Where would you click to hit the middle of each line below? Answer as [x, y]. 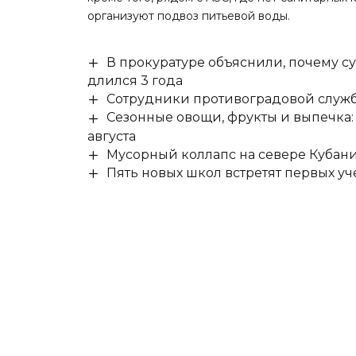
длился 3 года [135, 81]
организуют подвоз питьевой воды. [189, 15]
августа [112, 136]
